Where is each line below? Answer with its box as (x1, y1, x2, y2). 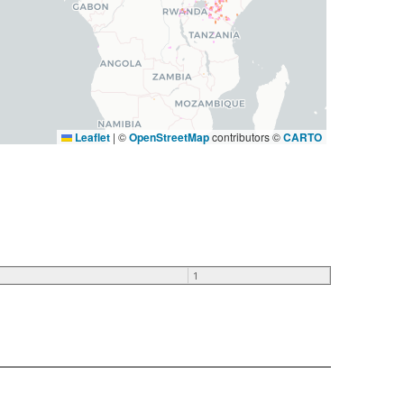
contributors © (208, 128, 283, 144)
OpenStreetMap (128, 128, 209, 145)
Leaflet (71, 128, 110, 145)
